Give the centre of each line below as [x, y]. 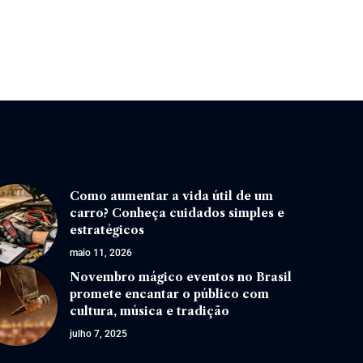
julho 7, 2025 [99, 334]
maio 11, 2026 [101, 253]
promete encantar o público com [170, 295]
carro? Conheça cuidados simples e [177, 214]
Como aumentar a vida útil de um [172, 196]
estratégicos [107, 231]
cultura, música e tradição [150, 312]
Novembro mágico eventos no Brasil [181, 278]
